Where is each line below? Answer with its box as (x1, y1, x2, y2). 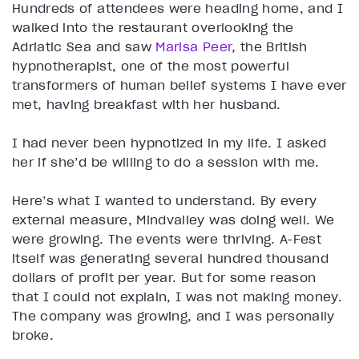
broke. (12, 327, 54, 344)
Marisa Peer (155, 38, 232, 55)
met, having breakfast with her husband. (12, 96, 281, 113)
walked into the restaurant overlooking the (12, 19, 294, 36)
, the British (232, 38, 308, 55)
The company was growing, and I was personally (12, 308, 335, 325)
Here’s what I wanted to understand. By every (12, 192, 317, 209)
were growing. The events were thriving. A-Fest (12, 231, 322, 248)
